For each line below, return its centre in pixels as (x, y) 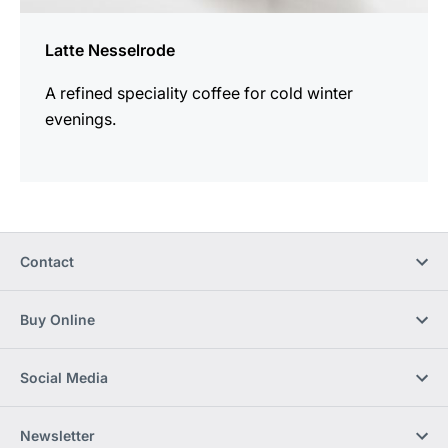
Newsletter (57, 436)
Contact (47, 262)
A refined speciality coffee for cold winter (199, 93)
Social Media (64, 378)
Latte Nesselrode (110, 50)
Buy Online (57, 320)
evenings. (80, 119)
